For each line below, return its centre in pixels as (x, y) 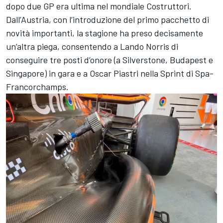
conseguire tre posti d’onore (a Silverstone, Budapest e (110, 59)
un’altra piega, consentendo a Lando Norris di (92, 46)
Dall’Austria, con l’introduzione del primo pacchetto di (108, 19)
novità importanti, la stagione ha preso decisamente (105, 33)
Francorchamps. (37, 86)
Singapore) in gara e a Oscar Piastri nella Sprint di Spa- (110, 73)
